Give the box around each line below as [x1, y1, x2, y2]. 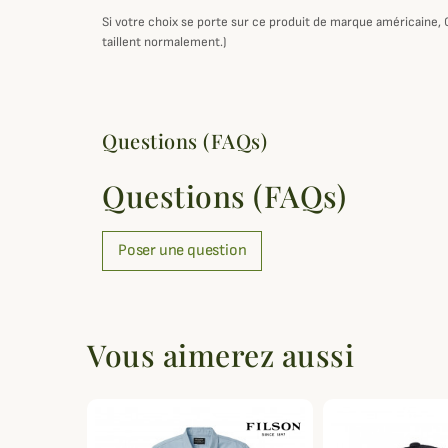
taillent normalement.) [102, 34, 230, 51]
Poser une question [118, 241, 247, 261]
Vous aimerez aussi [87, 335, 354, 376]
